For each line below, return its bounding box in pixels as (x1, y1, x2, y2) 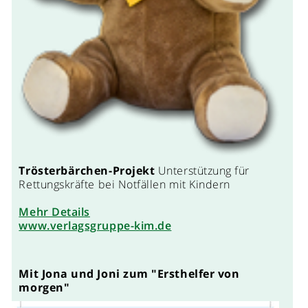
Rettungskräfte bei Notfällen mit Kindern (19, 176, 231, 192)
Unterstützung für (155, 162, 250, 178)
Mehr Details (19, 203, 90, 219)
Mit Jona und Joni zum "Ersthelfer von (19, 265, 240, 281)
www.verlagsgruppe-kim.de (19, 217, 172, 233)
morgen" (19, 279, 70, 295)
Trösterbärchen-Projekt (19, 162, 155, 178)
